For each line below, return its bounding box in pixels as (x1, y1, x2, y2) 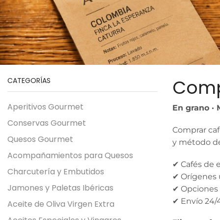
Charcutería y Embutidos (7, 165, 104, 177)
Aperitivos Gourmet (7, 101, 83, 112)
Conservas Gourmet (7, 117, 86, 129)
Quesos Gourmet (7, 133, 73, 145)
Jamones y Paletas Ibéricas (7, 182, 113, 193)
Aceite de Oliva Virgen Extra (7, 198, 114, 210)
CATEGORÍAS (7, 76, 51, 85)
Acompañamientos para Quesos (7, 149, 133, 161)
